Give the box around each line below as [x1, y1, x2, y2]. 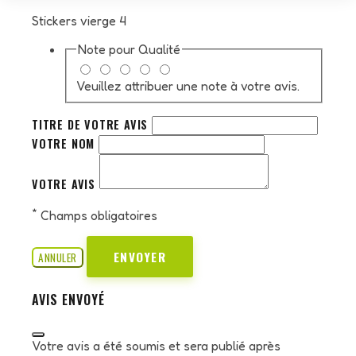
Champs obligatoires [37, 207, 157, 223]
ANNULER [38, 250, 77, 265]
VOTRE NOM [32, 134, 99, 152]
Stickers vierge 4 [32, 13, 126, 29]
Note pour [78, 41, 138, 58]
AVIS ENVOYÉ [32, 290, 105, 309]
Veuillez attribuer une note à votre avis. [76, 77, 300, 94]
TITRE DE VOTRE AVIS [32, 115, 152, 133]
